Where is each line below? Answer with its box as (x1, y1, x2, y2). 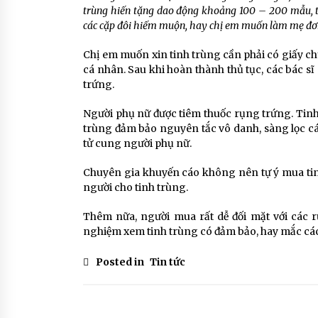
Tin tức (150, 256, 185, 268)
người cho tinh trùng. (83, 181, 188, 194)
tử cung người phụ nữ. (83, 137, 192, 150)
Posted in (96, 256, 146, 268)
